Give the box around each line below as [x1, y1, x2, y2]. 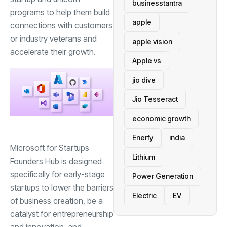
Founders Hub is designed [10, 156, 102, 166]
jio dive [132, 75, 156, 84]
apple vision [132, 37, 172, 46]
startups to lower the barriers [10, 182, 113, 193]
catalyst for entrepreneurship [10, 208, 113, 219]
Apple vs [132, 56, 161, 65]
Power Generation [132, 172, 193, 180]
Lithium [132, 153, 155, 161]
